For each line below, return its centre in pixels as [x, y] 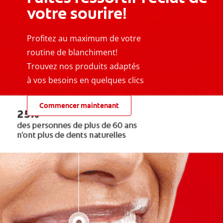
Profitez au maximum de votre [84, 39]
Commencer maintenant [79, 106]
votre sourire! [77, 14]
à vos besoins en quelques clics [85, 80]
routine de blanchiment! [72, 53]
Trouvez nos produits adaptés [83, 66]
